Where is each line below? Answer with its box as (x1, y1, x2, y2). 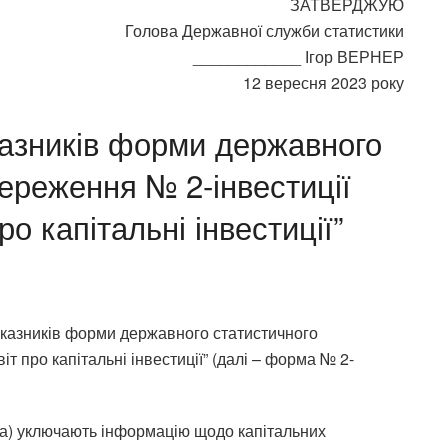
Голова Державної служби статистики (125, 19, 404, 43)
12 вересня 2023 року (243, 71, 404, 95)
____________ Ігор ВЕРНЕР (193, 45, 404, 69)
